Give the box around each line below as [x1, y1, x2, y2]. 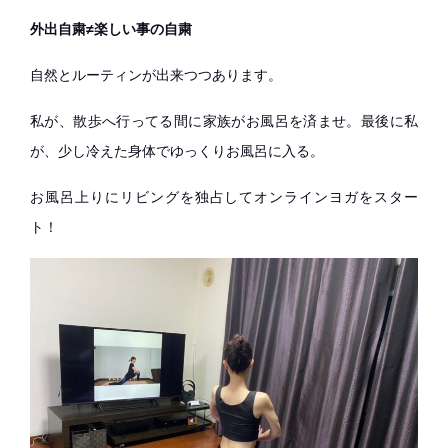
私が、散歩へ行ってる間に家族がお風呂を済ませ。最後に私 [30, 113, 418, 129]
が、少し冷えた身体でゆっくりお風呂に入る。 [30, 143, 324, 159]
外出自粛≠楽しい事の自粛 [30, 21, 192, 37]
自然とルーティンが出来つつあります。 [30, 67, 282, 83]
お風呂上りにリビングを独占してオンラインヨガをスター [30, 189, 418, 205]
